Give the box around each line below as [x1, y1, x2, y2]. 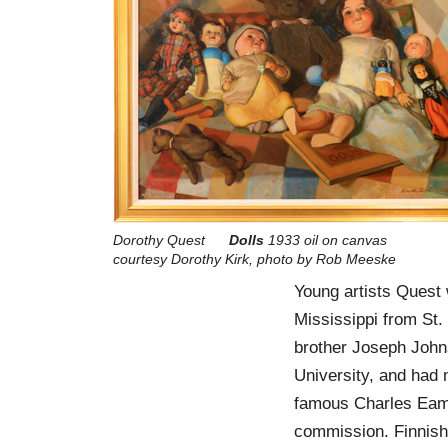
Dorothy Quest [112, 231, 229, 248]
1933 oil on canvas [263, 231, 387, 248]
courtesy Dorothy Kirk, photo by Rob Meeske [112, 250, 396, 267]
